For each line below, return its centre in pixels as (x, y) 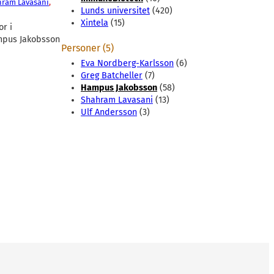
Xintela (94, 23)
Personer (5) (87, 48)
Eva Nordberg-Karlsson (127, 64)
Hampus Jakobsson (119, 88)
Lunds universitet (115, 11)
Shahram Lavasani (117, 100)
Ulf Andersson (109, 113)
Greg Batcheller (112, 76)
